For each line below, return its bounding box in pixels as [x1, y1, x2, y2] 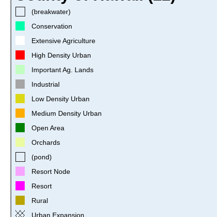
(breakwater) [31, 7, 71, 15]
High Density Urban [31, 51, 91, 59]
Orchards [31, 138, 60, 146]
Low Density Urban [31, 94, 90, 103]
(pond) [31, 153, 52, 161]
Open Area [31, 124, 64, 132]
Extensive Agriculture [31, 36, 95, 45]
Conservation [31, 22, 72, 30]
